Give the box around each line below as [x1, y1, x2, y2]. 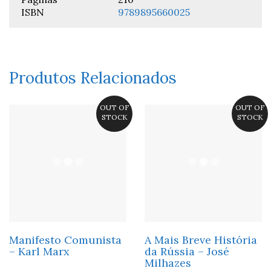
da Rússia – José [145, 244, 229, 258]
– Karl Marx [9, 244, 70, 258]
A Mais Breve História [145, 233, 257, 247]
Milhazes [145, 256, 191, 270]
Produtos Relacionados [9, 68, 177, 88]
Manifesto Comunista [9, 233, 122, 247]
